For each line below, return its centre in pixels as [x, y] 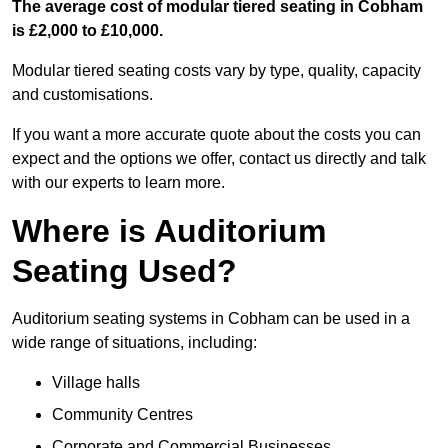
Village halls [96, 382]
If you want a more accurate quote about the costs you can [216, 134]
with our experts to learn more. [118, 182]
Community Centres [122, 414]
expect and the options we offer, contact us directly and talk [219, 158]
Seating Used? [124, 270]
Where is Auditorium [169, 230]
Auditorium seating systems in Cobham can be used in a [211, 318]
